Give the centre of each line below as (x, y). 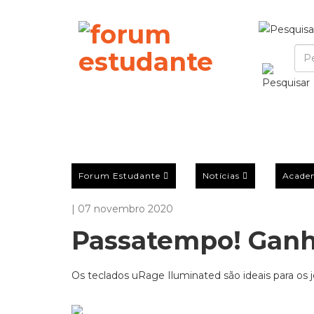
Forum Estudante (120, 175)
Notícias (221, 175)
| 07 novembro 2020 (122, 209)
